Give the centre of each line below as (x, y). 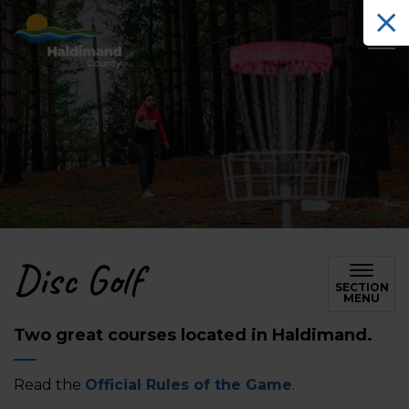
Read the (49, 385)
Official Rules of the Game (189, 385)
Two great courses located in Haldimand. (195, 335)
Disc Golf (78, 280)
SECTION (362, 287)
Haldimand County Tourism (221, 23)
